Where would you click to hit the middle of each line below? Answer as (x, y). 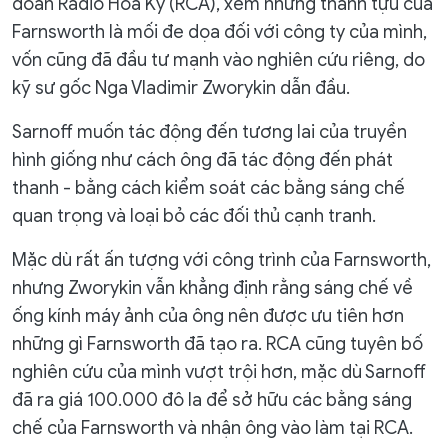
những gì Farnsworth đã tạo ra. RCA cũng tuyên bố (217, 344)
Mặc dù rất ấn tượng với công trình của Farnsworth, (221, 260)
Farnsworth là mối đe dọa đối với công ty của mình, (219, 32)
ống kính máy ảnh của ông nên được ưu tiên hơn (208, 316)
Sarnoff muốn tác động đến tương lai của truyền (209, 132)
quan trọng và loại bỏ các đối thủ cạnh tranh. (194, 216)
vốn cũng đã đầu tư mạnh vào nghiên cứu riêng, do (218, 60)
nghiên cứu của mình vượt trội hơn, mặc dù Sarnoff (219, 372)
